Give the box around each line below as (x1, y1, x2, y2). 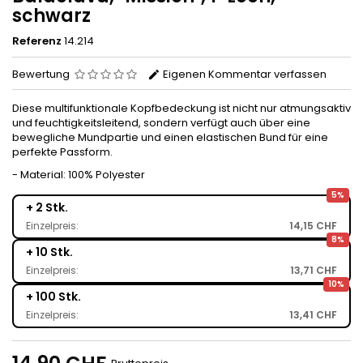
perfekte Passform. (12, 143, 113, 160)
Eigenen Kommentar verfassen (160, 66, 327, 82)
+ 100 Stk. (26, 288, 81, 305)
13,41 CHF (289, 307, 337, 322)
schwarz (12, 2, 91, 28)
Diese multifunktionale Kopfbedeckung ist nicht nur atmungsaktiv (12, 100, 351, 116)
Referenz (12, 32, 62, 49)
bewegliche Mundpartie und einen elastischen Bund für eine (12, 129, 328, 145)
